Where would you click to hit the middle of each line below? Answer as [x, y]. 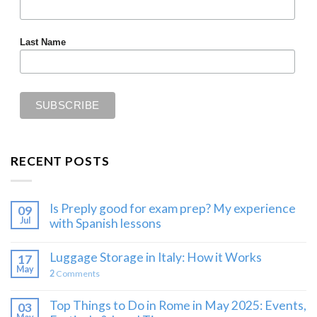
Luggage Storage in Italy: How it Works [156, 258]
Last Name [42, 43]
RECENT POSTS [60, 161]
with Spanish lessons [105, 224]
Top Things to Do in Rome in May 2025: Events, [178, 306]
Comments [77, 274]
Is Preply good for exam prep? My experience [173, 209]
